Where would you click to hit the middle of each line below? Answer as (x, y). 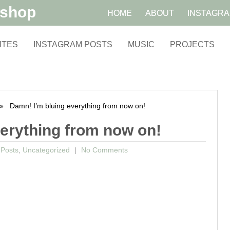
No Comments (103, 150)
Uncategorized (46, 150)
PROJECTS (192, 44)
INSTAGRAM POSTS (73, 44)
